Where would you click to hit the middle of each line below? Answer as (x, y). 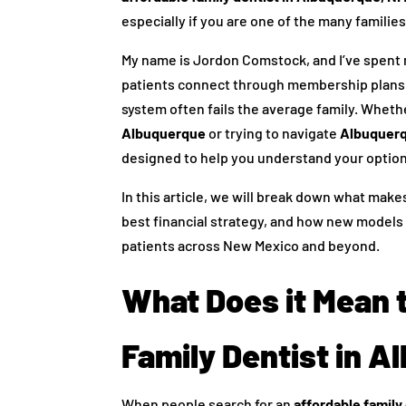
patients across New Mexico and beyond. (251, 246)
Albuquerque (164, 133)
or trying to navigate (273, 133)
